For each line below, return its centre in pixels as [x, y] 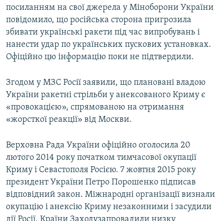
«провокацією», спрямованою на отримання [95, 107]
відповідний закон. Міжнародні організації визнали [110, 194]
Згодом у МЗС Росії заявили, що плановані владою [106, 82]
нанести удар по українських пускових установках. [109, 44]
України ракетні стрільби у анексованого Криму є [106, 95]
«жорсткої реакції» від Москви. [69, 119]
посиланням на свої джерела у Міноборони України [110, 7]
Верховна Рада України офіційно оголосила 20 [98, 145]
